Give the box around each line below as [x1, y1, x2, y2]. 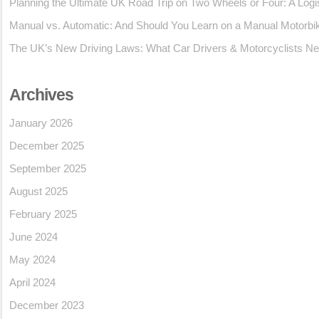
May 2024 [9, 253, 56, 266]
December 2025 [9, 140, 84, 152]
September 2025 [9, 162, 86, 174]
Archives [9, 85, 73, 104]
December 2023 [9, 299, 84, 311]
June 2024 [9, 231, 58, 243]
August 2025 [9, 185, 68, 197]
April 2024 [9, 276, 56, 288]
